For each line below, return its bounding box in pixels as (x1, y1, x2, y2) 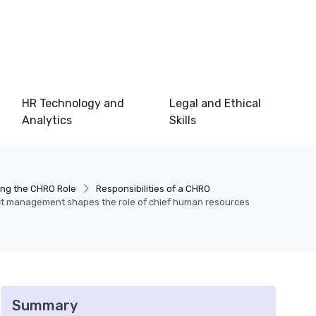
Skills (169, 114, 196, 127)
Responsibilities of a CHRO (96, 183, 211, 194)
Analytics (22, 114, 73, 127)
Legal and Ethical (169, 97, 261, 110)
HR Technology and (22, 97, 125, 110)
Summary (12, 297, 78, 314)
